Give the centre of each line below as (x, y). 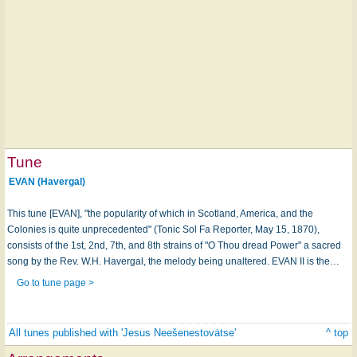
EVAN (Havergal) (47, 182)
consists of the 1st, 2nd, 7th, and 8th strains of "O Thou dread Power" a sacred (174, 246)
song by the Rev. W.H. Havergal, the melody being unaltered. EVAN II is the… (173, 262)
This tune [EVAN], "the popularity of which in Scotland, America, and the (160, 214)
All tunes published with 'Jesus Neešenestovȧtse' (122, 332)
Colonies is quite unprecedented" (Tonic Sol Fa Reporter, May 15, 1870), (163, 230)
